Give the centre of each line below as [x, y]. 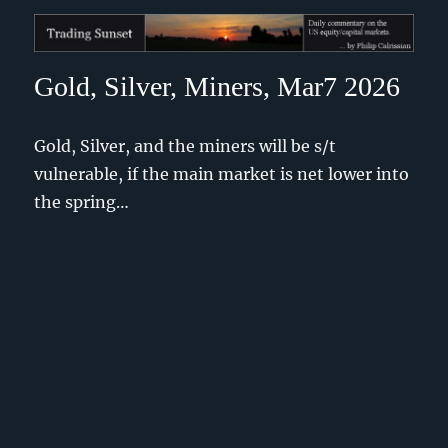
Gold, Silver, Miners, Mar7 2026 [217, 86]
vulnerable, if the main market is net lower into [222, 174]
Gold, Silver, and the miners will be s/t [185, 146]
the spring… [82, 202]
